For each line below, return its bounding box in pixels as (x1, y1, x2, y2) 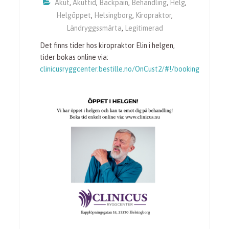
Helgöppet (56, 11, 91, 19)
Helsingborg (94, 11, 132, 19)
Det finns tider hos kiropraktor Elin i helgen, (40, 41, 175, 50)
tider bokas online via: (40, 53, 109, 61)
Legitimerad (124, 24, 163, 32)
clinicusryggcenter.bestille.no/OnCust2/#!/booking (40, 65, 200, 73)
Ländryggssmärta (66, 24, 122, 32)
